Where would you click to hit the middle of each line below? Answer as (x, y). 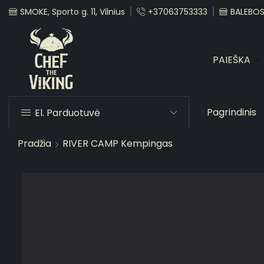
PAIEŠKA (232, 60)
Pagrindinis (232, 113)
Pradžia (34, 143)
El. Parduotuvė (67, 113)
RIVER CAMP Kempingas (117, 143)
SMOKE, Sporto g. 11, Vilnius (72, 12)
